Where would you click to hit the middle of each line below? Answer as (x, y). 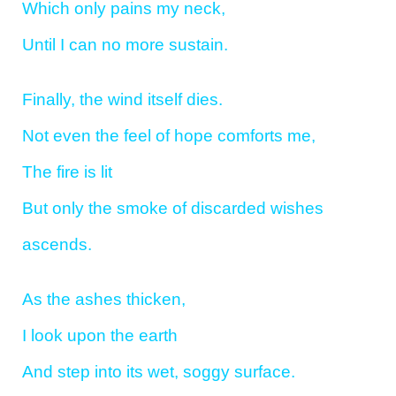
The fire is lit (67, 172)
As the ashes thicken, (104, 299)
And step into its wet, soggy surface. (159, 371)
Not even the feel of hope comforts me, (169, 136)
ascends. (57, 245)
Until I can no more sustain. (125, 45)
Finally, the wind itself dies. (122, 100)
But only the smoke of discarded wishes (173, 209)
